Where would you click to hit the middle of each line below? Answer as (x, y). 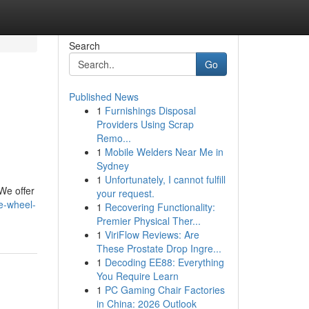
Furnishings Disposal (150, 110)
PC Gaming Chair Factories (165, 290)
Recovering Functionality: (160, 207)
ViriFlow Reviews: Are (152, 235)
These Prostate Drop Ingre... (159, 248)
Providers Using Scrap (145, 124)
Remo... (113, 138)
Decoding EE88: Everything (164, 262)
